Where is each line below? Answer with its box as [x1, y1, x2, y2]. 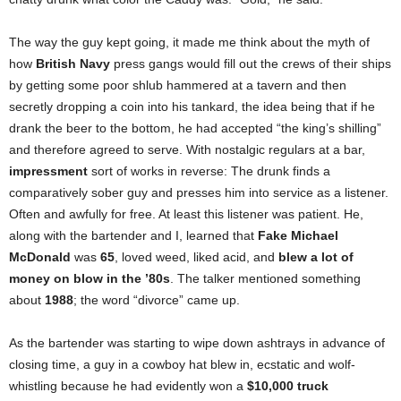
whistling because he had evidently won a [9, 379, 247, 393]
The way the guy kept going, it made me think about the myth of [9, 35, 370, 49]
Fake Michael [258, 228, 338, 243]
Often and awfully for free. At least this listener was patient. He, [9, 207, 363, 221]
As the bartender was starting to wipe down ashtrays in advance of [9, 336, 385, 350]
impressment [9, 164, 88, 178]
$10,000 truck [247, 379, 328, 393]
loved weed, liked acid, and [122, 250, 278, 264]
